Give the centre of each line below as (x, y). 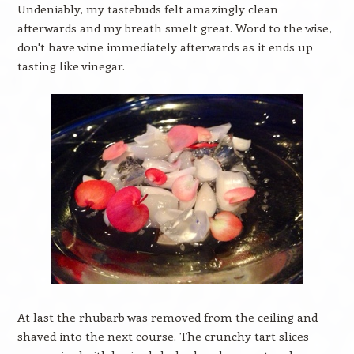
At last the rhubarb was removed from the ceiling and (167, 317)
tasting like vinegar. (71, 66)
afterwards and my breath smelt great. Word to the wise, (174, 28)
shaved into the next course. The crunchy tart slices (163, 336)
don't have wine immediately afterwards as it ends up (165, 47)
